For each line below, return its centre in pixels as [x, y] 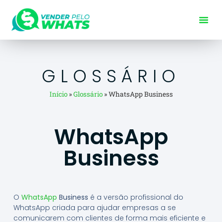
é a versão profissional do [136, 197]
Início [58, 94]
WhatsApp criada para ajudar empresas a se [94, 208]
